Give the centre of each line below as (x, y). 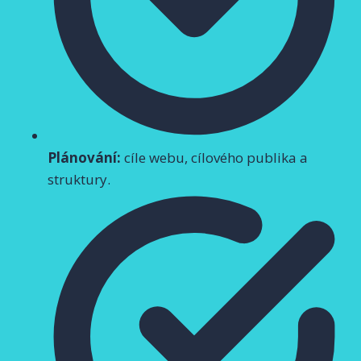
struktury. (79, 179)
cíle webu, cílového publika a (214, 157)
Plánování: (84, 157)
